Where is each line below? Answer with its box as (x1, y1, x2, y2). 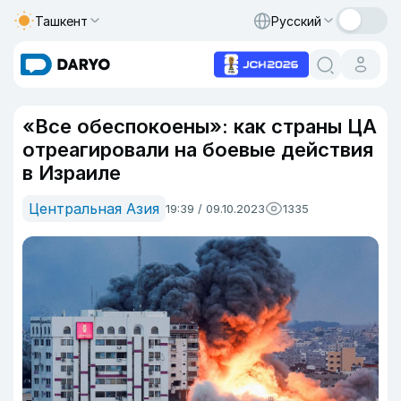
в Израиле (22, 161, 121, 184)
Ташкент (35, 13, 88, 29)
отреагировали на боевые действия (22, 138, 373, 161)
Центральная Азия (29, 200, 159, 218)
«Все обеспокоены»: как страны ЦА (22, 115, 377, 138)
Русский (271, 13, 321, 29)
